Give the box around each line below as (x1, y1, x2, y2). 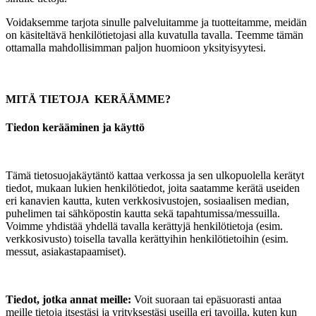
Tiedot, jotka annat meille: (6, 293, 131, 305)
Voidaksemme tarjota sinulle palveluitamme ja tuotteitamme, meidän (6, 16, 307, 29)
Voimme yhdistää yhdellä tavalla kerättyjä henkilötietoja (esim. (6, 219, 283, 232)
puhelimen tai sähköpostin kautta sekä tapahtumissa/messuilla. (6, 207, 280, 219)
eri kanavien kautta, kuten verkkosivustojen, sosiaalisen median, (6, 194, 289, 207)
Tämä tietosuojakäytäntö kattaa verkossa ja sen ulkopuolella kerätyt (6, 169, 304, 181)
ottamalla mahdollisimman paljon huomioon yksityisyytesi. (6, 42, 266, 54)
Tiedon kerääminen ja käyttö (6, 121, 145, 133)
